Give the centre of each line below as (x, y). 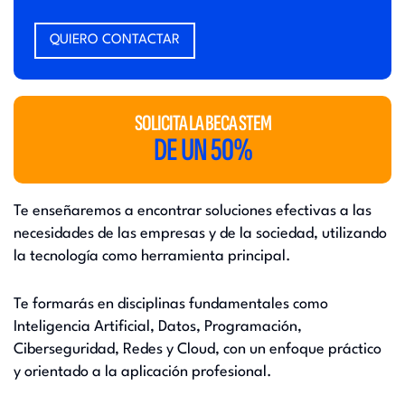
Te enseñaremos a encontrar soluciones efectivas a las (193, 211)
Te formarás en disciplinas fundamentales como (171, 304)
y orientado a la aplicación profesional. (143, 372)
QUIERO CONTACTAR (115, 40)
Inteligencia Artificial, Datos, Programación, (158, 327)
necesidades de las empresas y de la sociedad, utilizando (200, 234)
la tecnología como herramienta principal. (152, 256)
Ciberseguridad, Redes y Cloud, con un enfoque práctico (198, 349)
